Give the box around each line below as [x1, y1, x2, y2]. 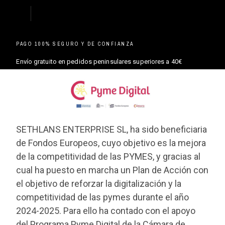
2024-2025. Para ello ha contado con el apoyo [16, 205, 196, 216]
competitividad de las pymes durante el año [16, 191, 189, 202]
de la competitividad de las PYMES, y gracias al [16, 151, 201, 162]
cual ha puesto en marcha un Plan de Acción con [16, 164, 209, 175]
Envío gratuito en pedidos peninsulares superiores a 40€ [16, 57, 182, 65]
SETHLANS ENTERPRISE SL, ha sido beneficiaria [16, 124, 207, 135]
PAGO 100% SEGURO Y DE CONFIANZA [16, 40, 134, 47]
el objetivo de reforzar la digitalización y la [16, 178, 182, 189]
